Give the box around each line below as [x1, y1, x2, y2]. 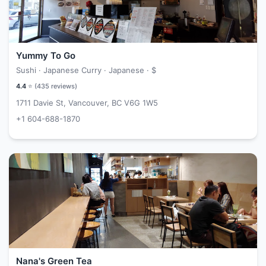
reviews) [49, 82, 77, 90]
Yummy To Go [16, 50, 75, 61]
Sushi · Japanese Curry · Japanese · [16, 65, 151, 75]
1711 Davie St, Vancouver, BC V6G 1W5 [16, 98, 158, 107]
